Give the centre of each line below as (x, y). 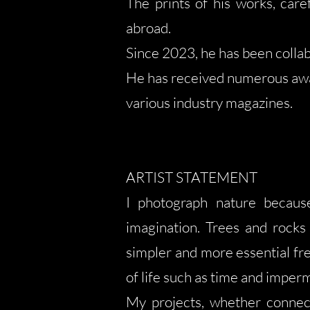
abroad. (148, 28)
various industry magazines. (209, 102)
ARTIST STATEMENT (192, 177)
